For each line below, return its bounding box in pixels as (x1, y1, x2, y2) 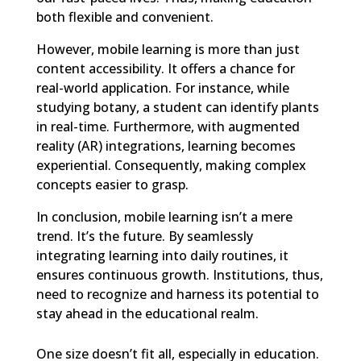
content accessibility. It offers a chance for (35, 60, 295, 77)
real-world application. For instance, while (35, 79, 289, 97)
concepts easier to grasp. (35, 176, 189, 193)
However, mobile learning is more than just (35, 40, 300, 58)
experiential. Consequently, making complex (35, 156, 306, 174)
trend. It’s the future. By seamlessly (35, 227, 253, 245)
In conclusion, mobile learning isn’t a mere (35, 208, 293, 226)
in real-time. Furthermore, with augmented (35, 118, 300, 135)
